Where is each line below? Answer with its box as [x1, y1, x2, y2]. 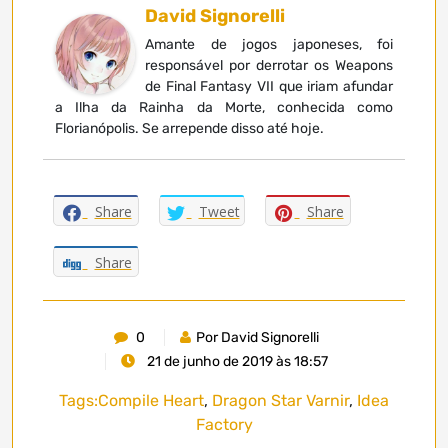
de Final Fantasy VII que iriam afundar [145, 78, 393, 96]
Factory [195, 415, 253, 435]
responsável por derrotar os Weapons [145, 57, 393, 75]
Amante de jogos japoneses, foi [145, 36, 393, 54]
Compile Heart [98, 391, 204, 411]
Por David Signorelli [196, 329, 319, 347]
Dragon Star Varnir [212, 391, 349, 411]
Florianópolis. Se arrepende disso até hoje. [55, 120, 324, 138]
